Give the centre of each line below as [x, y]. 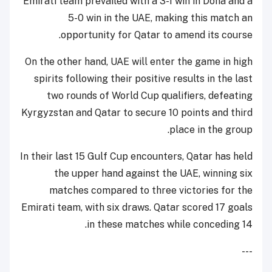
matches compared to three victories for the [151, 190]
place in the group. [211, 129]
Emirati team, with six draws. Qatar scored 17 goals [137, 207]
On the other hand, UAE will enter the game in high [139, 61]
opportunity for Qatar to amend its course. [157, 35]
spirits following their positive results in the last [143, 78]
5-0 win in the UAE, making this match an [160, 18]
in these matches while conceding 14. [170, 224]
